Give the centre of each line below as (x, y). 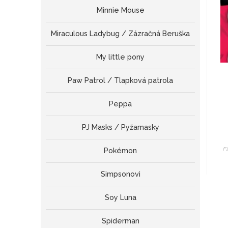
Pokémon (121, 151)
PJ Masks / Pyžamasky (120, 127)
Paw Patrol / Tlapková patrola (121, 81)
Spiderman (120, 221)
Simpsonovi (120, 174)
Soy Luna (120, 198)
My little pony (121, 57)
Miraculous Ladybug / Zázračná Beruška (121, 34)
